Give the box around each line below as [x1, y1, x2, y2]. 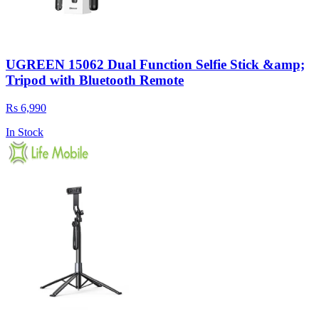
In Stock [6, 126, 43, 139]
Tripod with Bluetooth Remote [6, 73, 184, 88]
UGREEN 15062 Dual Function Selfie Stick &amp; [6, 57, 305, 73]
